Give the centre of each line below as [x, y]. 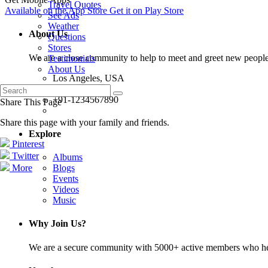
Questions [67, 37]
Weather [63, 26]
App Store [88, 11]
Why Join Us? [57, 224]
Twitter [25, 156]
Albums [68, 157]
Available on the [36, 11]
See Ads [63, 15]
